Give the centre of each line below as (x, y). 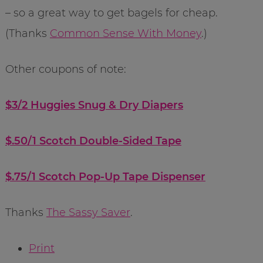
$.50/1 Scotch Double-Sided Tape (93, 141)
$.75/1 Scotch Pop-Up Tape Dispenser (105, 176)
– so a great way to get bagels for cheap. (111, 13)
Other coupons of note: (65, 69)
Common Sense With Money (125, 33)
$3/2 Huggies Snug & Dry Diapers (94, 105)
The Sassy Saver (88, 212)
